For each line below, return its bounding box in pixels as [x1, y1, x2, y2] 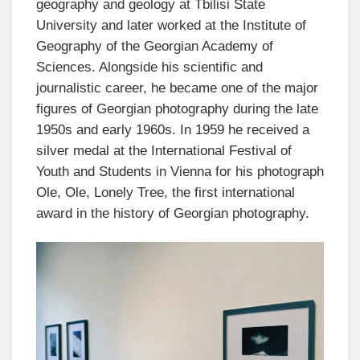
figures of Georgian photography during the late [36, 101, 318, 117]
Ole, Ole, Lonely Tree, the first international [36, 185, 295, 201]
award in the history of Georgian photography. [36, 206, 309, 222]
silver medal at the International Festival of [36, 143, 292, 159]
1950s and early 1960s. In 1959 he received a [36, 122, 309, 138]
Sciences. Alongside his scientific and [36, 59, 263, 76]
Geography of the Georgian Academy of [36, 39, 273, 55]
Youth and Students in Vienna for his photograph [36, 164, 324, 180]
